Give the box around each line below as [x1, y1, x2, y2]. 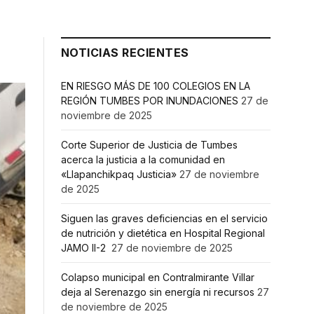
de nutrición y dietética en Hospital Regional [61, 227, 265, 240]
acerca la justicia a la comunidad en [61, 153, 225, 166]
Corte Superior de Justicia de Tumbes [61, 139, 238, 151]
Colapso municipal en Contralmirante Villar [61, 271, 254, 284]
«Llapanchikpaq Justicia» [61, 168, 177, 181]
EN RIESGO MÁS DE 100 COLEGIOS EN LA [61, 80, 250, 93]
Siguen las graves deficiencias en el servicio [61, 212, 268, 225]
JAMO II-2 [61, 242, 109, 254]
